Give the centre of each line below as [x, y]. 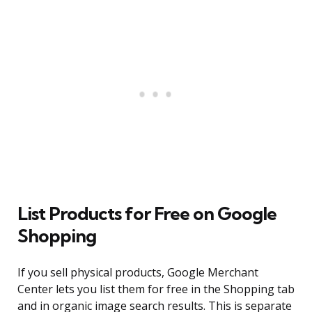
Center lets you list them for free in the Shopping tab [156, 289]
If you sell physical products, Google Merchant [138, 273]
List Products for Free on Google [147, 214]
